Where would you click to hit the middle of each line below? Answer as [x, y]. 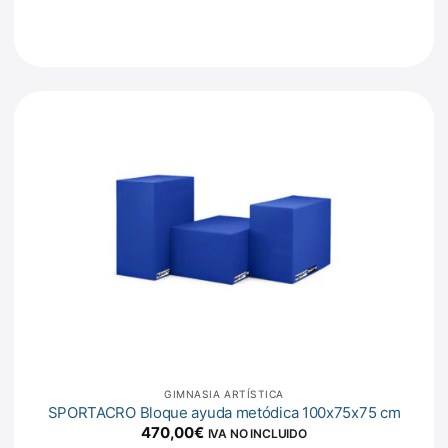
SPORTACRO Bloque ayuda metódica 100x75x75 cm [224, 413]
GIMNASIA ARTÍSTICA [224, 394]
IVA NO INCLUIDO [257, 434]
